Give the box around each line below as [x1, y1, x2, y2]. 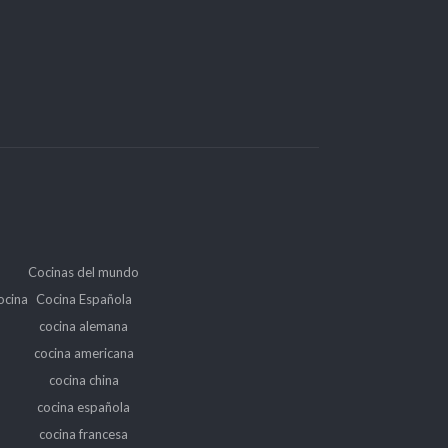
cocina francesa [39, 425, 128, 442]
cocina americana [33, 344, 134, 361]
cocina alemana [39, 317, 128, 334]
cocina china [48, 371, 119, 388]
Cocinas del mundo [28, 263, 139, 280]
